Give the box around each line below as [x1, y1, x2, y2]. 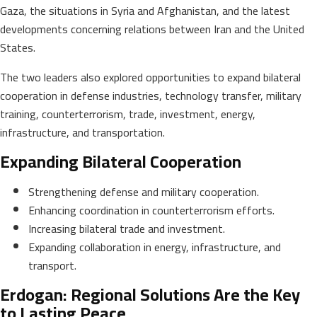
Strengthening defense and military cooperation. [28, 180, 259, 202]
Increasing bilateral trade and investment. [28, 217, 225, 239]
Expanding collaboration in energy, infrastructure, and [28, 236, 281, 258]
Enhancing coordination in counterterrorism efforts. [28, 199, 275, 221]
